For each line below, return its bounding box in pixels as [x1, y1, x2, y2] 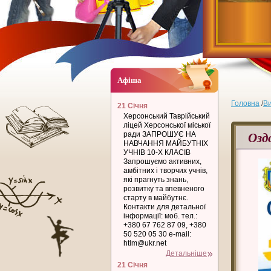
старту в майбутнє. [123, 194, 188, 202]
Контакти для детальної [123, 203, 206, 211]
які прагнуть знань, [123, 175, 188, 184]
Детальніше [166, 249, 207, 258]
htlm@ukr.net [123, 239, 166, 247]
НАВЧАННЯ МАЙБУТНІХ [123, 139, 208, 148]
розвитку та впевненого [123, 184, 204, 193]
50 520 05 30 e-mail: [123, 230, 191, 238]
